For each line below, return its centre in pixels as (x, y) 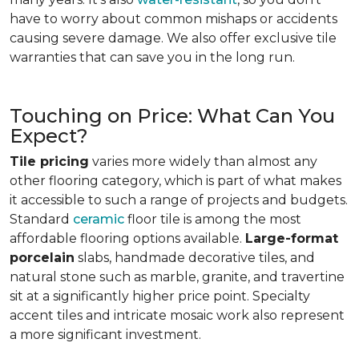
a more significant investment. (105, 335)
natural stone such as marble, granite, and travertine (177, 277)
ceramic (99, 219)
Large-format (292, 238)
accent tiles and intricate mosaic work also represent (177, 315)
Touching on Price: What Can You (172, 116)
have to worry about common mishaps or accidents (173, 19)
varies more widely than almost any (203, 161)
